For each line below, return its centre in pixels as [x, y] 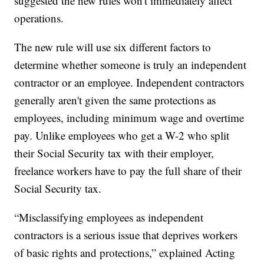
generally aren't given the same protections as [115, 100]
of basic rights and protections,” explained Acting [125, 253]
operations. [41, 18]
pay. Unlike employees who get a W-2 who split [122, 136]
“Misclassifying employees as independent [109, 217]
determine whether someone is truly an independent [131, 65]
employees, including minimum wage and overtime [129, 118]
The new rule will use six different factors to [113, 47]
